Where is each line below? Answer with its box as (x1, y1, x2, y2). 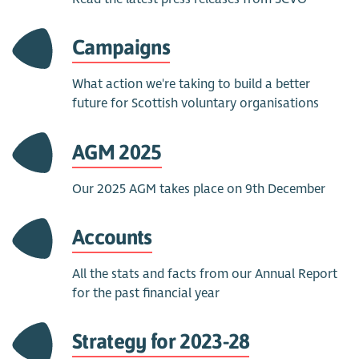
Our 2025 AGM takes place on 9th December (72, 180, 326, 197)
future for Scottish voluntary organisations (72, 95, 320, 112)
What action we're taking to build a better (72, 76, 311, 93)
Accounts (72, 224, 152, 249)
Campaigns (72, 34, 170, 60)
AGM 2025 (72, 139, 162, 164)
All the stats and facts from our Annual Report (72, 266, 338, 283)
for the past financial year (72, 285, 220, 302)
